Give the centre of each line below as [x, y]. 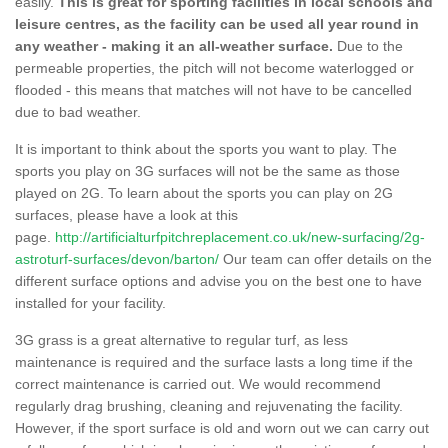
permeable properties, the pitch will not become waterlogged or [214, 67]
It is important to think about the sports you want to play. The [206, 148]
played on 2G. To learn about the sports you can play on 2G [204, 192]
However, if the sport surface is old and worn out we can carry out [222, 427]
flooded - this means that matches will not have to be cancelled [213, 89]
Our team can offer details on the [325, 258]
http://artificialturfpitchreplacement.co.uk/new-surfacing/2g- [240, 236]
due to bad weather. [80, 111]
